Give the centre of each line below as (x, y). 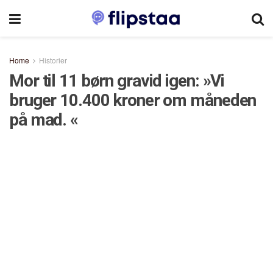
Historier (53, 60)
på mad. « (44, 120)
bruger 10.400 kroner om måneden (133, 100)
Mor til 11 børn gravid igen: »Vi (117, 81)
